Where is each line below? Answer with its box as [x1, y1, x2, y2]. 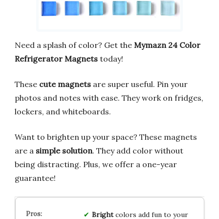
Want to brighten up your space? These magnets [15, 132, 197, 142]
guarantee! [15, 173, 56, 183]
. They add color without [92, 146, 183, 156]
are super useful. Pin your [91, 79, 188, 89]
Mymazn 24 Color [134, 40, 200, 50]
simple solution [36, 146, 92, 156]
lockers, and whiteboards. [15, 107, 111, 117]
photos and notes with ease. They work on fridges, [15, 93, 203, 103]
